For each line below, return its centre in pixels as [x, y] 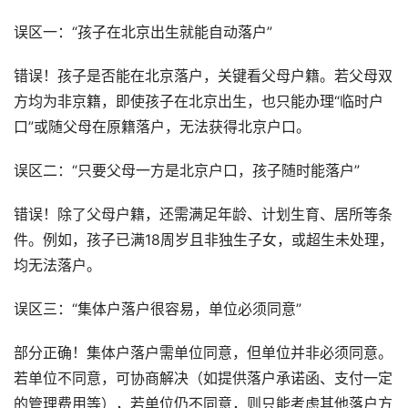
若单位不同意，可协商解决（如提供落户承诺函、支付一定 [203, 378]
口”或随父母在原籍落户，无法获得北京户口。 [162, 127]
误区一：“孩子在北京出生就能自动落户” [143, 32]
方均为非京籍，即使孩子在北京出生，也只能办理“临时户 [199, 102]
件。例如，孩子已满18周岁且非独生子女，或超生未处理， [204, 240]
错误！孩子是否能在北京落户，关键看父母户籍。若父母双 [203, 76]
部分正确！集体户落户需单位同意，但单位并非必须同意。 [203, 353]
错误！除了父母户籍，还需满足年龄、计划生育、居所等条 [203, 214]
